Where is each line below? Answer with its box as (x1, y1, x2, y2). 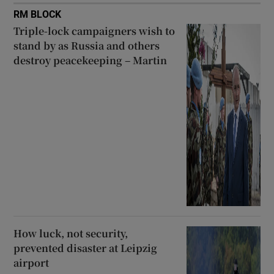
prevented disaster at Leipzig (13, 240, 158, 255)
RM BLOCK (13, 9, 62, 19)
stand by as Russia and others (13, 38, 160, 53)
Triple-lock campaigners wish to (13, 23, 176, 38)
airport (13, 255, 50, 270)
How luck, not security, (13, 226, 128, 240)
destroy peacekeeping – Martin (13, 53, 168, 67)
